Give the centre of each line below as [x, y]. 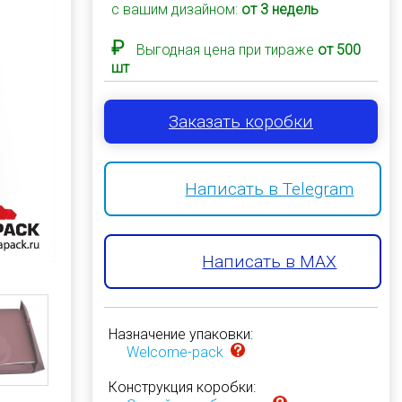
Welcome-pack [175, 352]
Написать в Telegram [270, 189]
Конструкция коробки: [182, 387]
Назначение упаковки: [180, 334]
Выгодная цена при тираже [225, 50]
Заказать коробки [240, 122]
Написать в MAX [270, 262]
